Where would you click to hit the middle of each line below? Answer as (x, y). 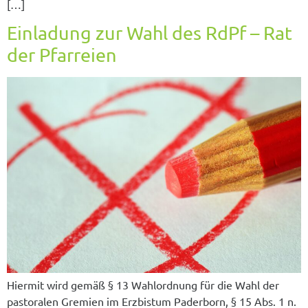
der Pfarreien (62, 55)
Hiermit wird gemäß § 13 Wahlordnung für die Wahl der (143, 285)
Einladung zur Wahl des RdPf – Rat (150, 33)
